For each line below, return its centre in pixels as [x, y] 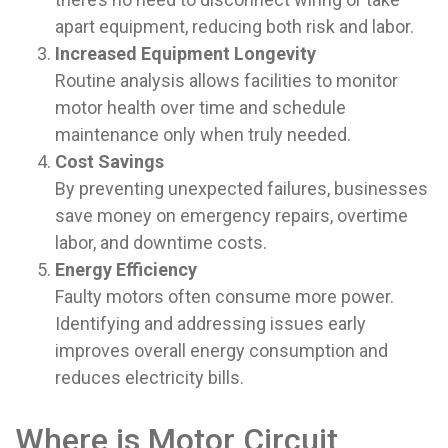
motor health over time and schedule [200, 107]
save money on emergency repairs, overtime [231, 215]
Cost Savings [109, 161]
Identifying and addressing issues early [210, 323]
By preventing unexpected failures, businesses [241, 188]
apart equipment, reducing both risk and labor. [234, 26]
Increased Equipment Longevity [185, 53]
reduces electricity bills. [149, 377]
